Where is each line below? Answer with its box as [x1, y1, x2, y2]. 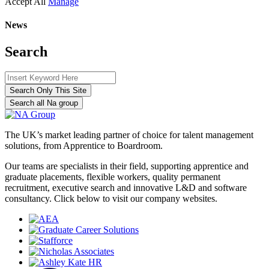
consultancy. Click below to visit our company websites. [5, 193, 217, 204]
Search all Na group [10, 98, 78, 108]
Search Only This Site [10, 86, 86, 95]
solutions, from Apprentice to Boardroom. [5, 141, 163, 151]
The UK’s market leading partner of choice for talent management [5, 130, 253, 141]
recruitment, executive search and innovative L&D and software [5, 183, 247, 193]
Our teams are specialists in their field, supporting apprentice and [5, 161, 249, 172]
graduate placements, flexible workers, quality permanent [5, 172, 220, 183]
